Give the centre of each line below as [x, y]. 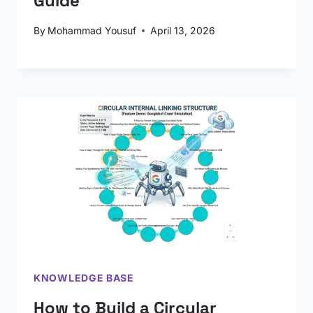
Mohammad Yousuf [92, 30]
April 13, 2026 [183, 30]
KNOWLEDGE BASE [84, 278]
